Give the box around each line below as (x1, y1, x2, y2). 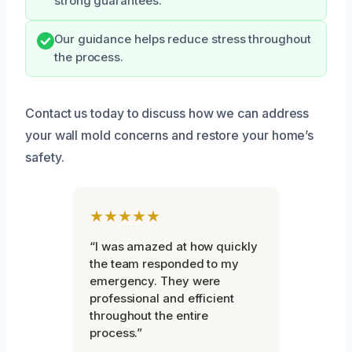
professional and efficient (90, 290, 234, 306)
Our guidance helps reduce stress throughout (54, 31, 311, 46)
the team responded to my (90, 255, 240, 271)
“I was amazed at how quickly (90, 238, 258, 254)
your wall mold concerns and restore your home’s (25, 126, 314, 143)
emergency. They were (90, 273, 221, 288)
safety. (25, 148, 64, 165)
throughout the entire (90, 307, 209, 323)
